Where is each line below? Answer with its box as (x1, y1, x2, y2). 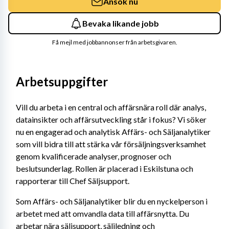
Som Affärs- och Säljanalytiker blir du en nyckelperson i (16, 196, 208, 206)
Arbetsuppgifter (16, 74, 108, 89)
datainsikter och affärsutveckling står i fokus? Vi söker (16, 114, 207, 124)
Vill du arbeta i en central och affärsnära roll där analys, (16, 102, 206, 112)
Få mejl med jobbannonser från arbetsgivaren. (52, 38, 177, 46)
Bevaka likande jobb (82, 18, 159, 28)
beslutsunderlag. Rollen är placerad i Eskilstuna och (16, 164, 193, 173)
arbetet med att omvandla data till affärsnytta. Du (16, 209, 189, 218)
